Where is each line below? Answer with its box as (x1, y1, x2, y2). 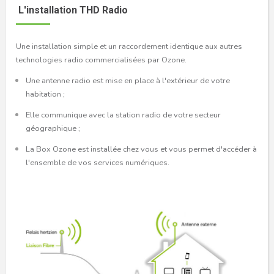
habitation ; (25, 89, 65, 100)
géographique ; (25, 123, 80, 135)
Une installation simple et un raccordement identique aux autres (15, 41, 242, 53)
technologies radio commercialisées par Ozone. (15, 54, 187, 66)
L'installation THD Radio (15, 4, 128, 17)
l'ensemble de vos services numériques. (25, 157, 169, 169)
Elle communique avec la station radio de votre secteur (25, 109, 221, 121)
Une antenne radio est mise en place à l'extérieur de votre (25, 75, 230, 87)
